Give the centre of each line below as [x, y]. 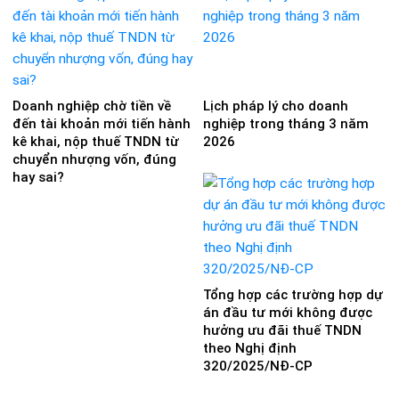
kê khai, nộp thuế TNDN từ [96, 142]
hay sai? [40, 178]
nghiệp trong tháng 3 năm [286, 124]
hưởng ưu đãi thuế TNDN [282, 330]
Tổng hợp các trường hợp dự [293, 294]
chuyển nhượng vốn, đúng [94, 160]
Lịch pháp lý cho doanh [276, 106]
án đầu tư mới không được [288, 312]
